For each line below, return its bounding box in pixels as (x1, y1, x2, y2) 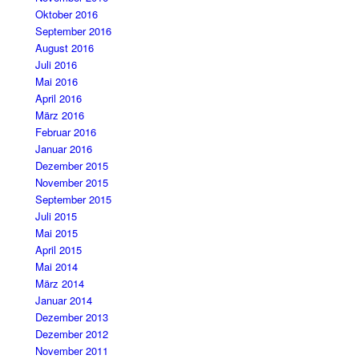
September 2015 (35, 192, 112, 208)
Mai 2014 (35, 259, 79, 275)
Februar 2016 (35, 124, 97, 140)
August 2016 (35, 40, 95, 56)
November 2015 (35, 175, 109, 191)
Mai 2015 (35, 225, 79, 241)
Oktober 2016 (35, 6, 99, 22)
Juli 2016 (35, 57, 78, 73)
